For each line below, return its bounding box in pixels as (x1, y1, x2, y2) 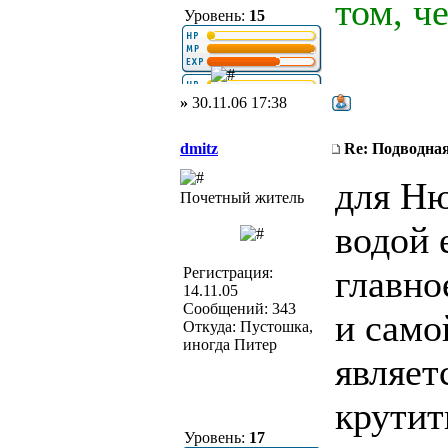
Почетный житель (180, 189, 304, 206)
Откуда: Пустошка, (183, 318, 313, 335)
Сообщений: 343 (183, 300, 296, 317)
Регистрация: (183, 264, 273, 281)
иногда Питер (183, 336, 277, 353)
